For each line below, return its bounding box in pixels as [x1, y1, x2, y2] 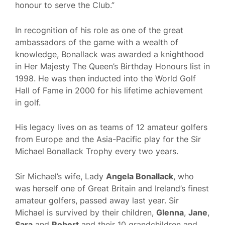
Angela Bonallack [106, 171, 173, 181]
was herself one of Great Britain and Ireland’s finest [15, 183, 209, 193]
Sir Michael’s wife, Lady [15, 171, 106, 181]
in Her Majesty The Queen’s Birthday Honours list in [15, 61, 210, 71]
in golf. [15, 97, 41, 107]
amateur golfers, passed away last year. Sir [15, 195, 179, 205]
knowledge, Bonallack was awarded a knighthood [15, 49, 204, 59]
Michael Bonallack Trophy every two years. [15, 146, 178, 157]
